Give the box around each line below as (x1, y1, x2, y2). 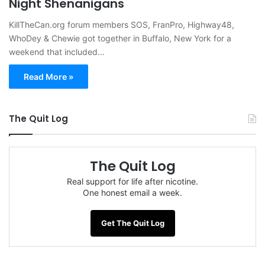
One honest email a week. (83, 187, 182, 198)
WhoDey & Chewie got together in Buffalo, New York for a (9, 33, 231, 43)
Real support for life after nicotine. (67, 176, 198, 186)
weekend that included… (9, 46, 105, 57)
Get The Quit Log (101, 218, 164, 228)
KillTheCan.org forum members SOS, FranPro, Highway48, (9, 19, 234, 30)
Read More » (24, 71, 73, 82)
